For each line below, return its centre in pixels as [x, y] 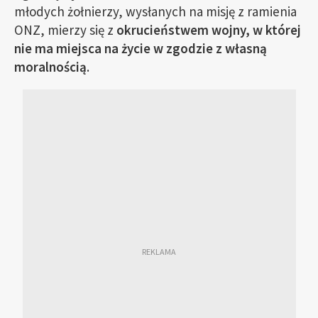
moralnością [50, 67]
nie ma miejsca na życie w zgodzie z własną [141, 48]
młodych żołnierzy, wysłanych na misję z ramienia [155, 11]
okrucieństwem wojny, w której [209, 30]
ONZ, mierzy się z [65, 30]
